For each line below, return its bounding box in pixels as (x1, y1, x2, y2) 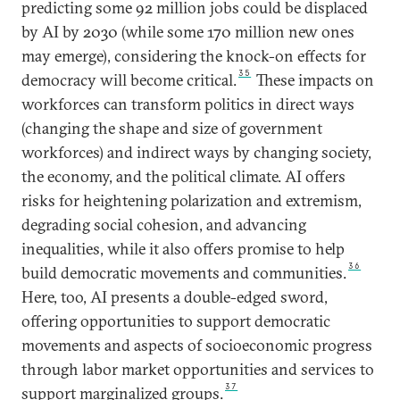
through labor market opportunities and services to (21, 359, 374, 380)
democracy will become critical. (21, 70, 237, 91)
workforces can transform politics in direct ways (21, 94, 354, 115)
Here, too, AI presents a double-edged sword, (21, 287, 328, 308)
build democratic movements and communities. (21, 262, 346, 284)
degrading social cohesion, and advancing (21, 214, 306, 236)
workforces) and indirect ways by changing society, (21, 142, 371, 163)
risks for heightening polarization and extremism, (21, 190, 362, 212)
